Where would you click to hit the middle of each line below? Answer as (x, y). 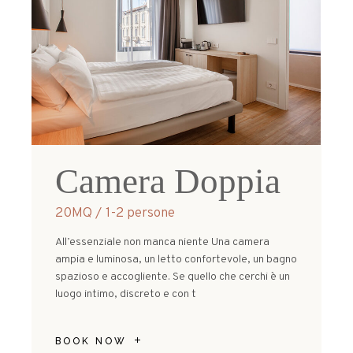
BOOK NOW (91, 341)
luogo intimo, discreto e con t (126, 295)
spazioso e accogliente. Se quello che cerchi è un (173, 277)
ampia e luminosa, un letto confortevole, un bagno (176, 260)
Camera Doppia (168, 182)
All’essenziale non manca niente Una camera (163, 243)
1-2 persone (141, 214)
